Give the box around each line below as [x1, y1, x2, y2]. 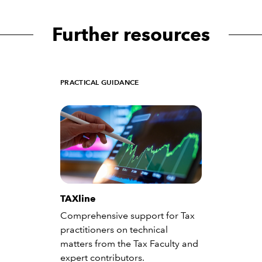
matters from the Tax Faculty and [60, 238, 198, 250]
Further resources [52, 23, 210, 46]
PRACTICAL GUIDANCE [60, 78, 139, 87]
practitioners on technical [60, 224, 168, 236]
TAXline [60, 193, 96, 205]
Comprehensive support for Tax [60, 210, 195, 222]
